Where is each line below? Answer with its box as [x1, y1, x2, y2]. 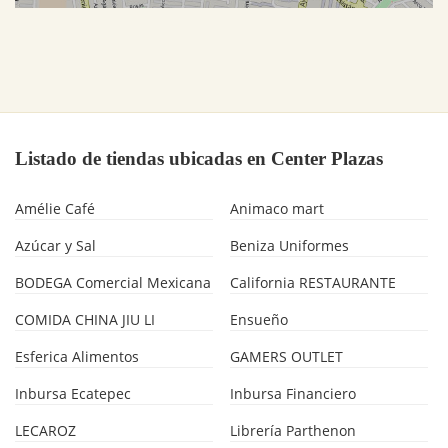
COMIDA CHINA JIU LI [15, 309, 156, 329]
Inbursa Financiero [230, 383, 357, 403]
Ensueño [230, 309, 289, 329]
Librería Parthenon [230, 420, 357, 440]
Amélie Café [15, 198, 96, 218]
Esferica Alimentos [15, 346, 140, 366]
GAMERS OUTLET [230, 346, 344, 366]
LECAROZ [15, 420, 77, 440]
